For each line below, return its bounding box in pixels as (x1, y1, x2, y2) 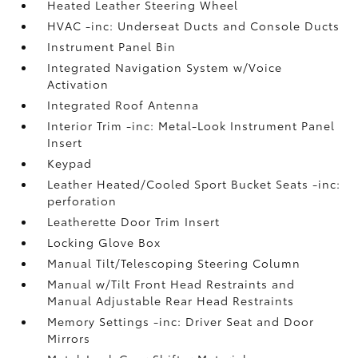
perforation (47, 192, 117, 209)
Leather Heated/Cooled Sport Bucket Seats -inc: (47, 175, 341, 192)
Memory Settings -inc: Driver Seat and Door (47, 312, 315, 329)
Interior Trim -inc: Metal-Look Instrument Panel (47, 117, 336, 133)
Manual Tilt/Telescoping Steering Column (47, 254, 301, 271)
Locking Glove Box (47, 233, 161, 250)
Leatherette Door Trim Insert (47, 213, 221, 229)
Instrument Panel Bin (47, 38, 177, 54)
